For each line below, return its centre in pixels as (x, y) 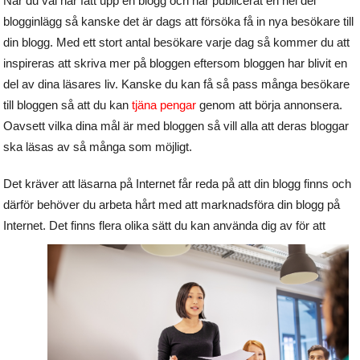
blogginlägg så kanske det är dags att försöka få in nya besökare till (179, 22)
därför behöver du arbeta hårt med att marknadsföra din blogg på (172, 205)
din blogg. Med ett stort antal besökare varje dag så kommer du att (177, 43)
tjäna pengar (164, 105)
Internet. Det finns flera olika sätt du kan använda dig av (148, 226)
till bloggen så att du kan (68, 105)
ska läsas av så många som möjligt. (98, 147)
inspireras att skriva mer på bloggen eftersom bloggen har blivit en (176, 63)
